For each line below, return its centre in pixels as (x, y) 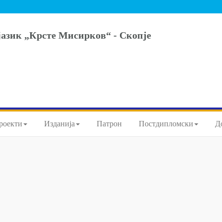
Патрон (109, 124)
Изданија (59, 124)
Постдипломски (166, 124)
